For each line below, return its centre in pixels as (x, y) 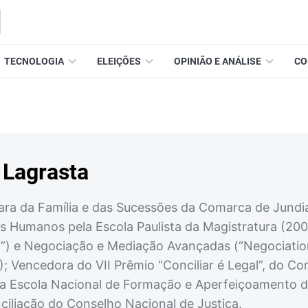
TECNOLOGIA (34, 61)
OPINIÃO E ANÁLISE (218, 61)
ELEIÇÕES (119, 61)
